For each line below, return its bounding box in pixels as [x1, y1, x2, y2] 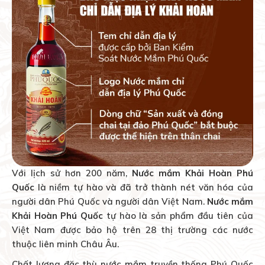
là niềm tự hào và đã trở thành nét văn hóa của [34, 182, 253, 193]
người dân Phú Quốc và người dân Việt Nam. [12, 196, 207, 208]
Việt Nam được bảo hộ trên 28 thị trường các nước [12, 224, 253, 236]
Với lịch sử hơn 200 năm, [12, 167, 132, 179]
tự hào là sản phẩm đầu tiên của [103, 210, 254, 222]
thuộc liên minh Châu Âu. [12, 238, 119, 250]
